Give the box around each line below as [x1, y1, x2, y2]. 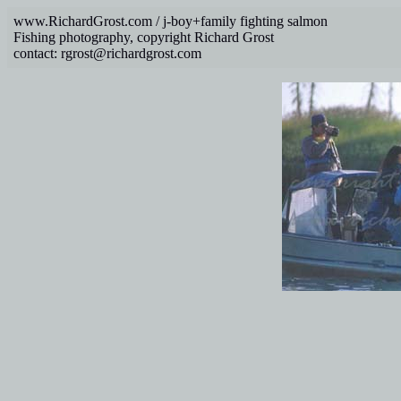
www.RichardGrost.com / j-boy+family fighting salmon [13, 13, 328, 29]
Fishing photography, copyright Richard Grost [13, 30, 274, 45]
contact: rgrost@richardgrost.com [13, 46, 201, 61]
